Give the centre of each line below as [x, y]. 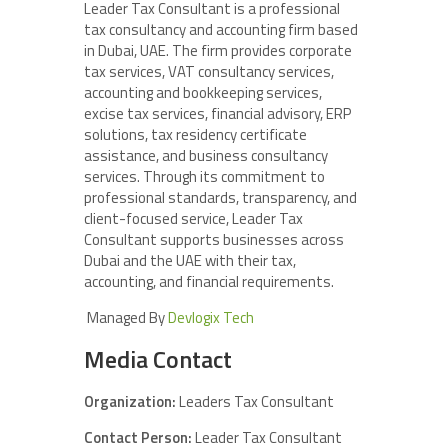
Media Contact [158, 359]
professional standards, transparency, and [220, 198]
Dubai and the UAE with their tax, [190, 261]
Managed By [126, 318]
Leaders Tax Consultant [255, 402]
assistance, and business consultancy [206, 156]
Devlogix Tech [211, 318]
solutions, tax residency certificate [195, 135]
